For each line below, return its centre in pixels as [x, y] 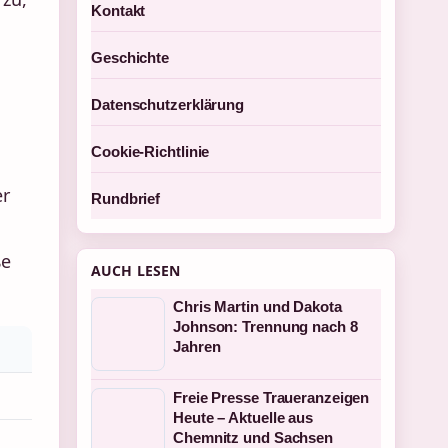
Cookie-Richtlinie [150, 151]
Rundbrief [126, 198]
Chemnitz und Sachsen [253, 437]
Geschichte [130, 57]
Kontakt [118, 10]
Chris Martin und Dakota [257, 306]
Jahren [197, 346]
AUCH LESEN [136, 270]
